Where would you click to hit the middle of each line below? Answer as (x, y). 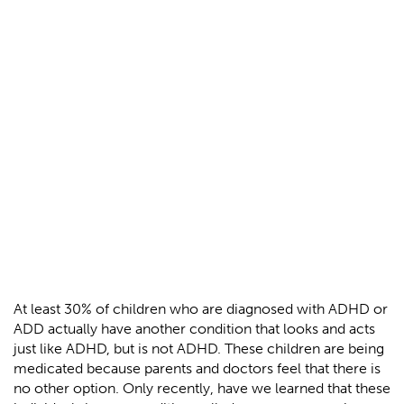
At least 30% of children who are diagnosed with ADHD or (201, 309)
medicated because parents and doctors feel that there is (197, 369)
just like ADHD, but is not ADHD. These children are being (199, 349)
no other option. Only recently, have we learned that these (202, 389)
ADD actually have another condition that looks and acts (194, 329)
